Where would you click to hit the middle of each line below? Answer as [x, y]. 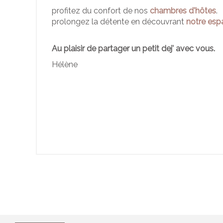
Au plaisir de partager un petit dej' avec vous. [133, 49]
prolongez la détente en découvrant [119, 22]
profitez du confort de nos [101, 11]
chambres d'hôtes [183, 11]
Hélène [65, 64]
